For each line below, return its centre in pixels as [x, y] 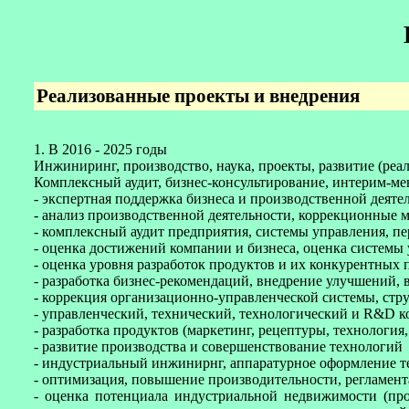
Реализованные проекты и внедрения [198, 96]
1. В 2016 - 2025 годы [100, 149]
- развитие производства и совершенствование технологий [218, 346]
